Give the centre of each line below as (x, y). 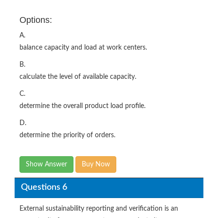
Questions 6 (44, 188)
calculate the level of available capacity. (78, 77)
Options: (36, 20)
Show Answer (46, 164)
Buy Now (96, 164)
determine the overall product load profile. (82, 106)
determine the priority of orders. (67, 135)
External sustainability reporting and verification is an (99, 209)
